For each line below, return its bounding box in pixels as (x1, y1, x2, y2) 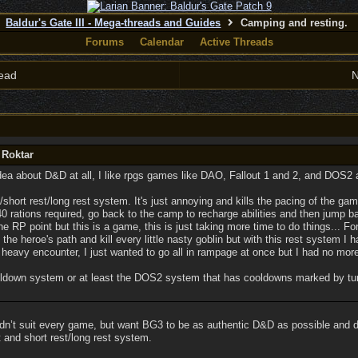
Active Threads (199, 36, 273, 48)
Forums (85, 36, 124, 48)
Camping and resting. (237, 17, 348, 29)
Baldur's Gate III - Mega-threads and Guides (6, 17, 221, 29)
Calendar (139, 36, 184, 48)
